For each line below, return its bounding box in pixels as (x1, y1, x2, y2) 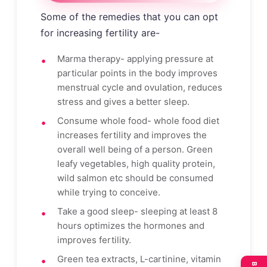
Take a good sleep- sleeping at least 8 (57, 205, 218, 217)
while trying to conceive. (57, 186, 160, 198)
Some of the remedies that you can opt (41, 10, 218, 23)
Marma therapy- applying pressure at (57, 52, 213, 64)
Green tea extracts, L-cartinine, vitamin (57, 253, 221, 265)
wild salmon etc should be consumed (57, 172, 213, 184)
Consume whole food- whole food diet (57, 114, 219, 126)
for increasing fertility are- (41, 26, 160, 39)
